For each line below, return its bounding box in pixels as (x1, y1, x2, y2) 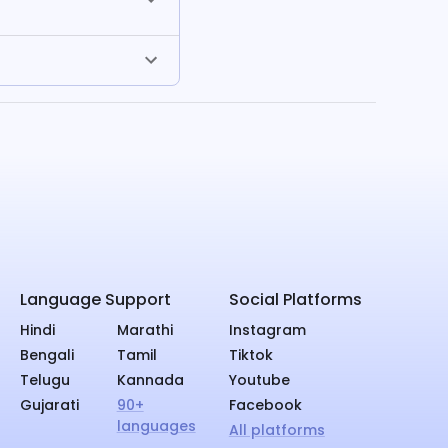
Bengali (20, 344, 75, 365)
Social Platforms (228, 287, 362, 311)
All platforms (228, 419, 325, 440)
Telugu (20, 369, 71, 390)
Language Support (20, 287, 172, 311)
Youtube (228, 369, 290, 390)
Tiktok (228, 344, 273, 365)
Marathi (116, 319, 173, 340)
